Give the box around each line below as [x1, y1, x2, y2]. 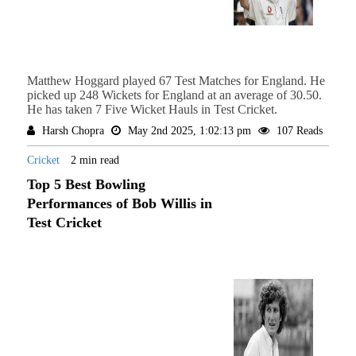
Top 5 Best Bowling [26, 176, 145, 193]
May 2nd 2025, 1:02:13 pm [124, 125, 254, 137]
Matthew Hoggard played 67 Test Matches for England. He [26, 74, 325, 88]
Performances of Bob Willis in [26, 195, 212, 212]
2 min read [70, 154, 119, 167]
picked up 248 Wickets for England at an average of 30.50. [26, 88, 322, 103]
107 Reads [273, 125, 323, 137]
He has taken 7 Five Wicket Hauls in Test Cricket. [26, 103, 277, 117]
